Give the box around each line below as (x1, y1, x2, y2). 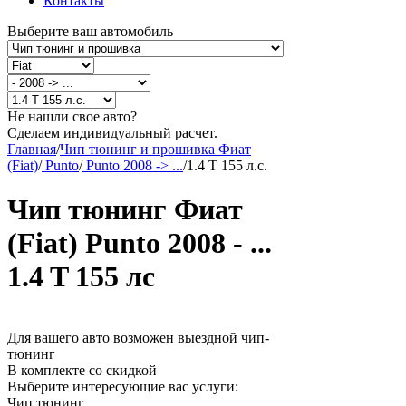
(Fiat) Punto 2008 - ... (7, 227, 272, 260)
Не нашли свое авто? (7, 109, 137, 124)
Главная (7, 141, 56, 157)
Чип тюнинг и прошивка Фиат (60, 141, 251, 157)
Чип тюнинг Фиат (7, 193, 243, 227)
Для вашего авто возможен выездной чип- (7, 329, 269, 345)
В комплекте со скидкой (7, 362, 157, 378)
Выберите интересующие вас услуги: (7, 378, 238, 394)
